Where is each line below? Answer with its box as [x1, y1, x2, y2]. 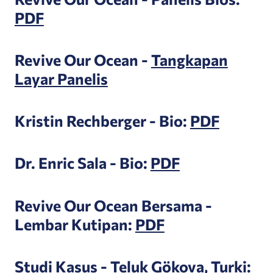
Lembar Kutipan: [14, 214, 135, 233]
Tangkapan [151, 49, 228, 69]
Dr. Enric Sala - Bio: [14, 153, 151, 172]
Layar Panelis [14, 68, 108, 88]
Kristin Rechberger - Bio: [14, 111, 190, 130]
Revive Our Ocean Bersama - [14, 195, 212, 214]
